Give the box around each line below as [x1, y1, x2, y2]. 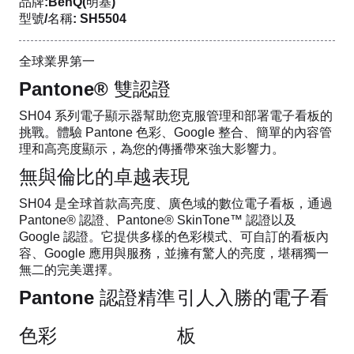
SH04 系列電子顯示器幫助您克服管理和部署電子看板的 [19, 108, 333, 122]
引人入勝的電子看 [177, 286, 329, 308]
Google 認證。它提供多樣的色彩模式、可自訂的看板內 [19, 229, 329, 243]
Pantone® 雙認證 [19, 77, 171, 100]
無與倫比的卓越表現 [19, 165, 190, 187]
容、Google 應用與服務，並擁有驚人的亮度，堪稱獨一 [19, 246, 329, 260]
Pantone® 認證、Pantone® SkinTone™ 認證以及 [19, 213, 296, 227]
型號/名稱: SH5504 [19, 11, 126, 25]
